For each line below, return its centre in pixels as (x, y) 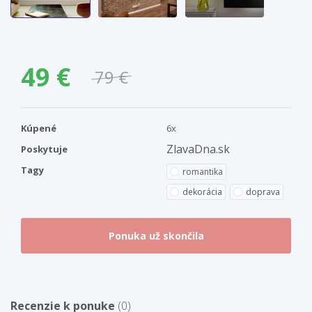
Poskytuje (44, 149)
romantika (203, 171)
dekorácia (202, 192)
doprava (263, 192)
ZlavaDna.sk (198, 149)
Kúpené (39, 128)
